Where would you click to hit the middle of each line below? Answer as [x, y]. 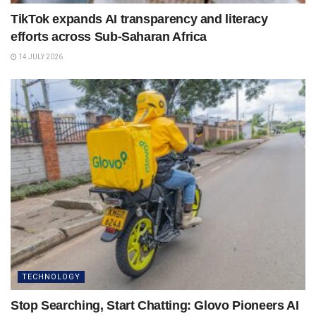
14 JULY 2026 [40, 57]
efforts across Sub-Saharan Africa [109, 37]
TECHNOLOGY [51, 276]
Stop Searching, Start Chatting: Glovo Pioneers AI [155, 305]
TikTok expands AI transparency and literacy [139, 19]
